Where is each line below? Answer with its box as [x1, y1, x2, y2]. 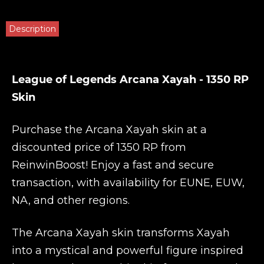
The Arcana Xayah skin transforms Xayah [12, 226, 230, 239]
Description [9, 23, 56, 34]
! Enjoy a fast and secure [85, 158, 214, 171]
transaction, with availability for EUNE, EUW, [12, 176, 245, 189]
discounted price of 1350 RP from [12, 140, 186, 154]
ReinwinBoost [12, 158, 85, 171]
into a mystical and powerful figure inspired [12, 243, 243, 257]
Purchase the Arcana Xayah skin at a [12, 123, 207, 136]
